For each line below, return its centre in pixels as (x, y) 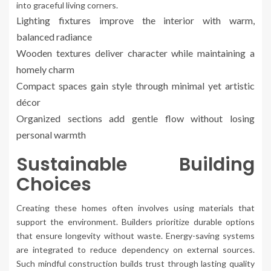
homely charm (45, 70)
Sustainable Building (135, 165)
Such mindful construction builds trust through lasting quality (135, 264)
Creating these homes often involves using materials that (135, 208)
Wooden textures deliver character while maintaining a (135, 53)
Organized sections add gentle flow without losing (135, 119)
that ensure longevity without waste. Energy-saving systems (135, 236)
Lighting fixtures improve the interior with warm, (135, 21)
